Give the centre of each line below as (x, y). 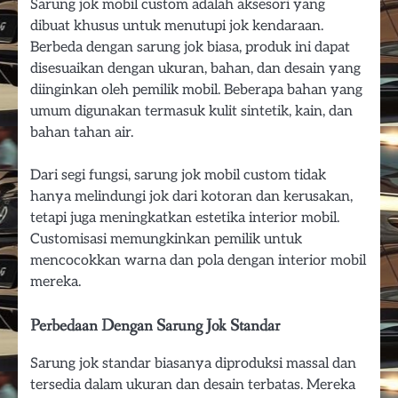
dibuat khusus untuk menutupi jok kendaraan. (177, 25)
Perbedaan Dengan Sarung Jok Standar (155, 326)
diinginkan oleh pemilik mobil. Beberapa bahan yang (196, 89)
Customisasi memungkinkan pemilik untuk (166, 239)
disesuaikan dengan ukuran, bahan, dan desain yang (195, 68)
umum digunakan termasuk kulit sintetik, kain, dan (191, 111)
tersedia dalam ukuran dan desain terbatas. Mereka (193, 385)
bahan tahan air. (82, 132)
